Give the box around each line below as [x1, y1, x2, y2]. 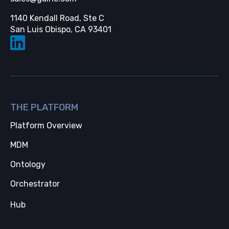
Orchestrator [10, 179, 60, 189]
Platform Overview [10, 121, 82, 130]
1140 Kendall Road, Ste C [10, 13, 109, 23]
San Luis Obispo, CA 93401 [10, 25, 111, 34]
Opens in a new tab [111, 24, 184, 34]
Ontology [10, 159, 45, 169]
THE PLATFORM [10, 102, 78, 113]
